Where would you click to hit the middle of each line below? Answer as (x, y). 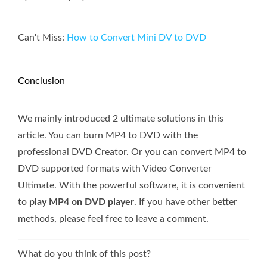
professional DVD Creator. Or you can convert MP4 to (132, 152)
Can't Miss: (42, 38)
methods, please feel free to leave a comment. (113, 219)
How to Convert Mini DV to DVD (136, 38)
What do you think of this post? (84, 254)
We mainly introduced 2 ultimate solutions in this (121, 119)
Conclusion (41, 81)
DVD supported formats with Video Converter (115, 169)
